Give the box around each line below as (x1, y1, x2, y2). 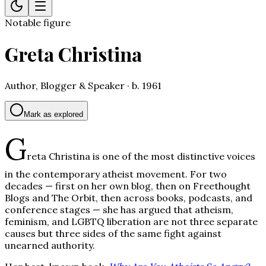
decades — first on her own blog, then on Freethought (5, 179, 251, 192)
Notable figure (5, 17, 71, 28)
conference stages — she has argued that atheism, (5, 203, 233, 216)
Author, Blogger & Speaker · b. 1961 (5, 79, 161, 91)
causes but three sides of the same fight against (5, 227, 221, 239)
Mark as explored (24, 109, 83, 119)
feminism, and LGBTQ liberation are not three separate (5, 215, 258, 227)
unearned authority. (5, 239, 95, 251)
